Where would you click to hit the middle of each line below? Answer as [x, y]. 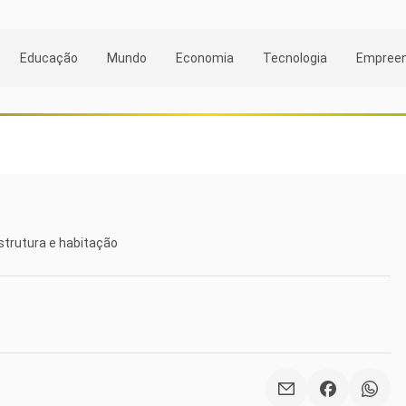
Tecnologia [295, 58]
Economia [205, 58]
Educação [49, 58]
